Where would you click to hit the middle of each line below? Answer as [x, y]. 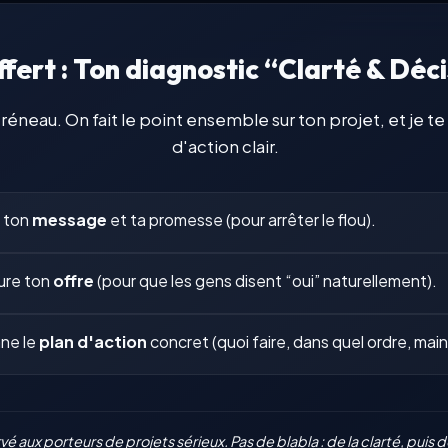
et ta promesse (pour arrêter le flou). [241, 220]
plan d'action [92, 342]
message [69, 220]
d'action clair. [225, 147]
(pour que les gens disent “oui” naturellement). [265, 281]
